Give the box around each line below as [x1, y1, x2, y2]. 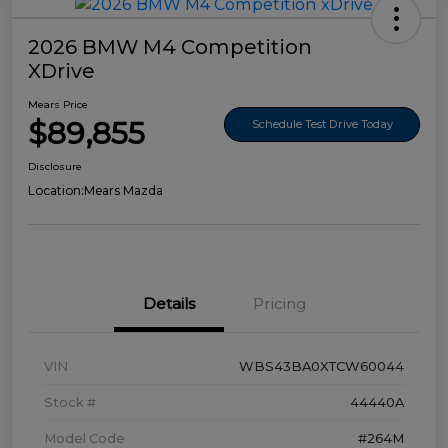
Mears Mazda [84, 183, 163, 199]
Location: [28, 183, 84, 199]
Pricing [252, 294, 306, 314]
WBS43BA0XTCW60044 [239, 358, 404, 375]
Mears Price [28, 98, 88, 112]
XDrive [28, 59, 95, 84]
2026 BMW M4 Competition [28, 35, 312, 60]
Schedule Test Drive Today [251, 116, 393, 131]
